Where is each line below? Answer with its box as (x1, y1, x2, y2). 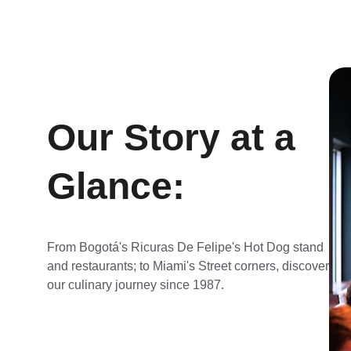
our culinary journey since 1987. (47, 278, 224, 291)
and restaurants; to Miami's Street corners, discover (47, 259, 332, 273)
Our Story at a (47, 117, 306, 158)
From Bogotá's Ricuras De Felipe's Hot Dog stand (47, 241, 327, 254)
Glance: (47, 165, 185, 207)
